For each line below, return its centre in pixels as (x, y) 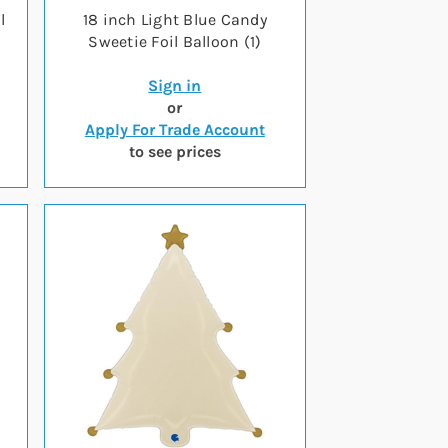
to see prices (174, 151)
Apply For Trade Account (174, 129)
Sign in (175, 85)
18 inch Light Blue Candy (174, 19)
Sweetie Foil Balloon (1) (175, 41)
